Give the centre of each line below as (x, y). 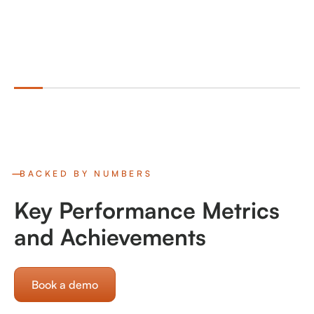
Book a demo (65, 285)
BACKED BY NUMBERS (86, 174)
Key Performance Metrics (147, 211)
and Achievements (110, 237)
